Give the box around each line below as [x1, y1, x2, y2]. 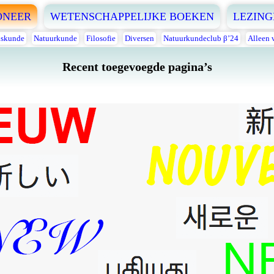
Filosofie [86, 34, 116, 43]
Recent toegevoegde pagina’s [62, 61, 212, 74]
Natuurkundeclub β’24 [163, 34, 239, 43]
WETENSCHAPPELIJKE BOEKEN [50, 10, 214, 23]
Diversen [124, 34, 154, 43]
